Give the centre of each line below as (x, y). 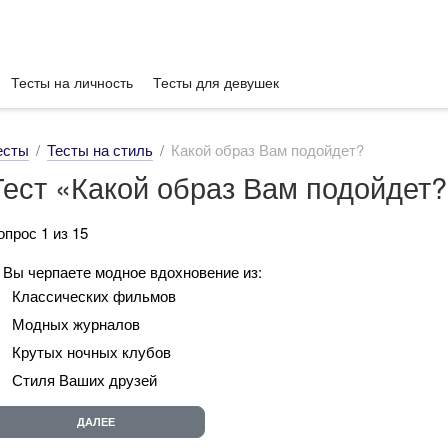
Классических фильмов (94, 295)
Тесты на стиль (100, 149)
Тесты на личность (72, 82)
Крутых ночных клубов (91, 351)
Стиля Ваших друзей (84, 379)
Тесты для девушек (216, 82)
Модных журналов (76, 323)
